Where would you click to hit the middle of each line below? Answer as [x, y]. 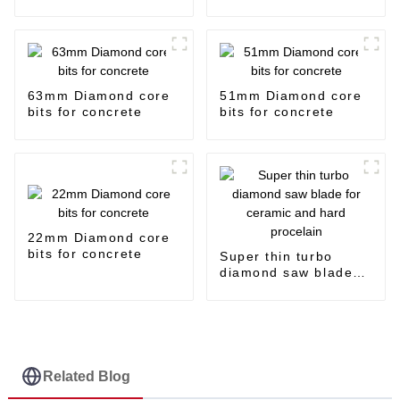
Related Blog [87, 376]
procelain [251, 305]
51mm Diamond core [291, 96]
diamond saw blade [286, 273]
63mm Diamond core [99, 96]
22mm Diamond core [99, 238]
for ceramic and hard [292, 289]
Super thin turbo [276, 257]
